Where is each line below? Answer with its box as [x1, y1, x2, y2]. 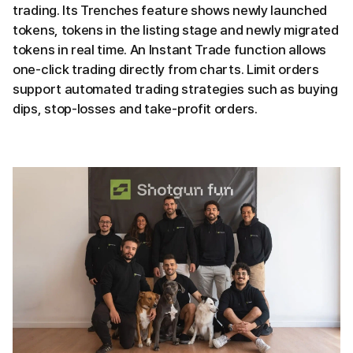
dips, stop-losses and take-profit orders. [13, 100, 258, 117]
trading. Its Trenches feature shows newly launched [13, 2, 328, 18]
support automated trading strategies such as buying [13, 80, 338, 97]
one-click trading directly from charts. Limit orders [13, 61, 319, 77]
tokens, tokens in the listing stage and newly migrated [13, 21, 339, 38]
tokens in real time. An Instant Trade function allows [13, 41, 327, 58]
